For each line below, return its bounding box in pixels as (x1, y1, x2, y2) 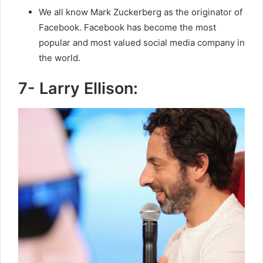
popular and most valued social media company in (39, 36, 245, 48)
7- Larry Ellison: (18, 78, 138, 98)
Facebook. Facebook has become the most (39, 21, 216, 33)
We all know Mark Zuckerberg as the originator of (39, 6, 242, 18)
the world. (39, 52, 80, 63)
